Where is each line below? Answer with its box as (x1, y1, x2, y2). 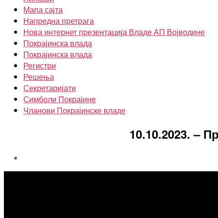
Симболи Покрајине (23, 93, 96, 105)
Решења (23, 71, 54, 82)
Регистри (23, 60, 56, 71)
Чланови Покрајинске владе (23, 105, 126, 116)
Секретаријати (23, 82, 76, 93)
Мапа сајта (23, 4, 63, 15)
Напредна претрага (23, 15, 94, 26)
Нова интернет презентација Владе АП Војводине (23, 26, 205, 37)
